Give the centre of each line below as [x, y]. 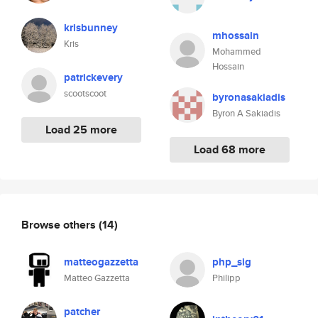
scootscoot [85, 93]
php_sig [232, 262]
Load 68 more [230, 149]
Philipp [226, 278]
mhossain [236, 35]
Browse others [60, 224]
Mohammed [237, 51]
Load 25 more [81, 130]
